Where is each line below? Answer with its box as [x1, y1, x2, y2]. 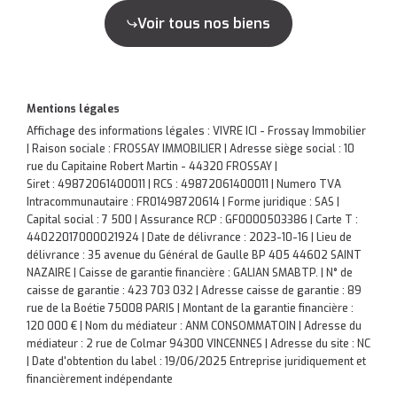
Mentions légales [27, 102, 120, 116]
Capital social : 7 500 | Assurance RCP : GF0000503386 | [27, 213, 315, 227]
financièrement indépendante [27, 372, 173, 386]
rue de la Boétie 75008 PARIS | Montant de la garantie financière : [27, 301, 354, 315]
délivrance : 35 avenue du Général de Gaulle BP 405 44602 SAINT [27, 248, 362, 262]
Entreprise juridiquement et [227, 354, 366, 369]
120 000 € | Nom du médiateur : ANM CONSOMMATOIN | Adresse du [27, 319, 362, 333]
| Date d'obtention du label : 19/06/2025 [27, 354, 227, 369]
